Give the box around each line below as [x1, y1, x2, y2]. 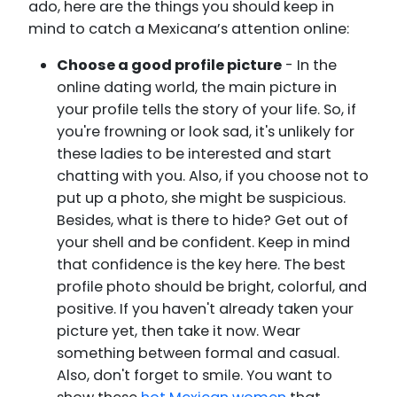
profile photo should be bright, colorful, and [57, 276, 367, 297]
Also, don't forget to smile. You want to [57, 364, 332, 385]
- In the [282, 54, 337, 75]
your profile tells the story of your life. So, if [57, 98, 356, 120]
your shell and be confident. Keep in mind [57, 231, 350, 253]
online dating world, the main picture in [57, 76, 337, 97]
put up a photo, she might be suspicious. [57, 187, 346, 208]
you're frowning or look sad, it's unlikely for [57, 121, 354, 142]
